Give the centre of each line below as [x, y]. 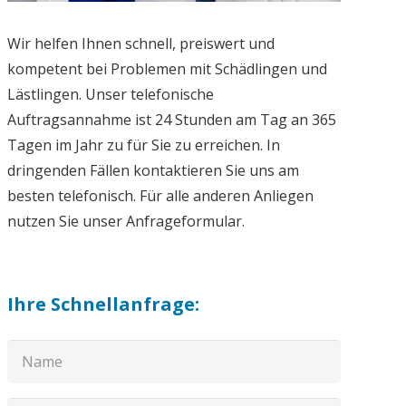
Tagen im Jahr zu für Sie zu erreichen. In [79, 145]
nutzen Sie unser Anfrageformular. [185, 221]
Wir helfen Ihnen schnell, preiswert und [140, 43]
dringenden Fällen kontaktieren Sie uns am [153, 170]
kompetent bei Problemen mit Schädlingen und [46, 68]
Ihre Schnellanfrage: [125, 304]
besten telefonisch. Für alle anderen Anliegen [160, 195]
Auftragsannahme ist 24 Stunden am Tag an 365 [171, 119]
